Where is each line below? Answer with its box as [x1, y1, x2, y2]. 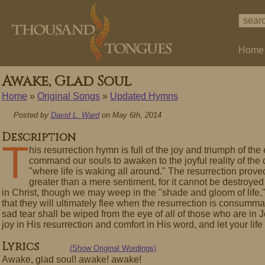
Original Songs [37, 91, 100, 101]
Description [2, 130, 76, 145]
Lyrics [2, 240, 39, 254]
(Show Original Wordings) [70, 244, 156, 253]
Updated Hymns [110, 91, 178, 101]
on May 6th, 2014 [99, 111, 161, 119]
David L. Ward [51, 111, 99, 119]
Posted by [14, 111, 51, 119]
